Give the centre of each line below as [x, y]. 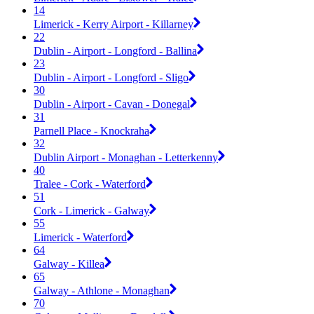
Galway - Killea [69, 264]
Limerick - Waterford [80, 237]
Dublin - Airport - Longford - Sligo [111, 77]
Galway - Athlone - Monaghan [102, 290]
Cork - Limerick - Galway [91, 210]
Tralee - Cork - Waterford [90, 184]
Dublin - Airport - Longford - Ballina [115, 50]
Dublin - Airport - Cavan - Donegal [112, 104]
